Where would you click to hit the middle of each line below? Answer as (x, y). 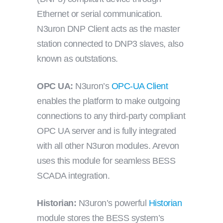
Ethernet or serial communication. (100, 14)
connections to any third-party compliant (111, 116)
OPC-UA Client (139, 86)
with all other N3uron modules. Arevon (108, 146)
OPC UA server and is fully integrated (107, 131)
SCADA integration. (73, 176)
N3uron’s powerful (112, 203)
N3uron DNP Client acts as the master (108, 29)
